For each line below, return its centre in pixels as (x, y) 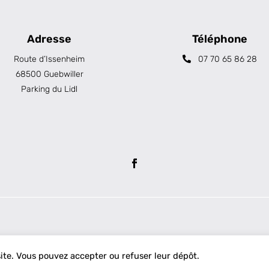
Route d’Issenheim (50, 59)
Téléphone (219, 39)
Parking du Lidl (50, 89)
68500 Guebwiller (49, 74)
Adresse (50, 39)
